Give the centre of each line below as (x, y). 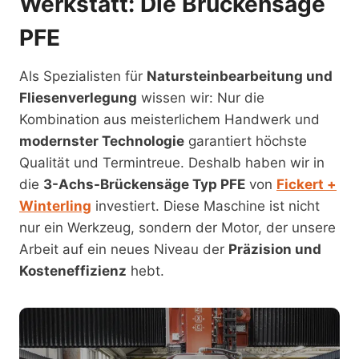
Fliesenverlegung (78, 98)
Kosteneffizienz (73, 271)
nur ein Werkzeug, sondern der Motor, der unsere (177, 228)
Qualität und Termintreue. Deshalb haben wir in (172, 163)
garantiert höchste (246, 141)
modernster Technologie (102, 141)
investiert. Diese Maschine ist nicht (206, 206)
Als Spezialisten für (83, 76)
